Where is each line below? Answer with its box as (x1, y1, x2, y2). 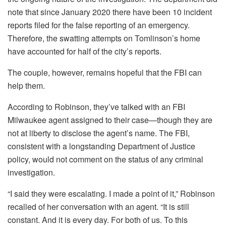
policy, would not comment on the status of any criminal (8, 153, 203, 165)
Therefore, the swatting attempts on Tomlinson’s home (8, 32, 200, 44)
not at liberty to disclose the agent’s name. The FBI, (8, 127, 190, 139)
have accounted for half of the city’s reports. (8, 45, 161, 58)
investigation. (8, 166, 55, 179)
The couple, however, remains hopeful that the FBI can (8, 67, 202, 79)
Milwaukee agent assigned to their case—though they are (8, 114, 212, 126)
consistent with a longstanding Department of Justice (8, 140, 195, 152)
